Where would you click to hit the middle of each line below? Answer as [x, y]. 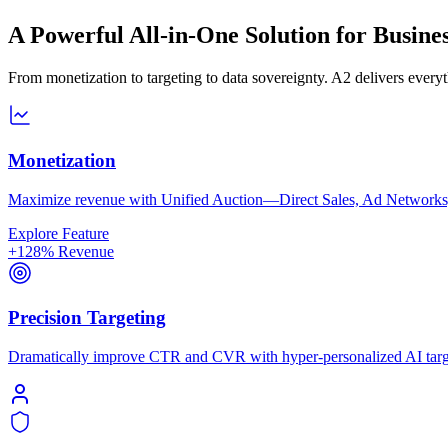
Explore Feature [58, 233]
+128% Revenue [61, 251]
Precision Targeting [87, 318]
